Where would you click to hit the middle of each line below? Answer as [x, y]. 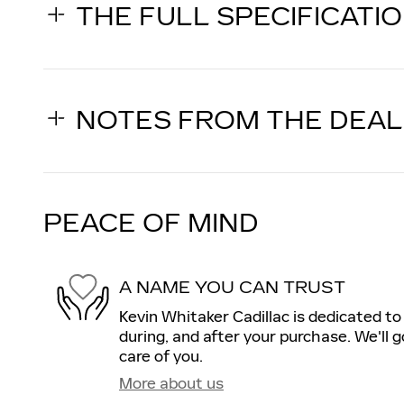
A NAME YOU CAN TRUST [232, 287]
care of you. [161, 357]
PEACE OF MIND [151, 224]
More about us [171, 384]
